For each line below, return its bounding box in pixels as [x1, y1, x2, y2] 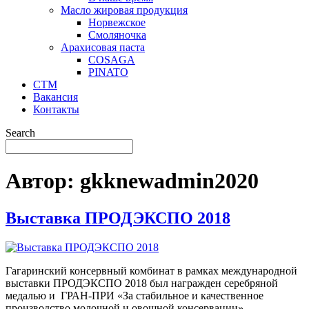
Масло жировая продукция [61, 4, 188, 16]
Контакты [33, 103, 79, 115]
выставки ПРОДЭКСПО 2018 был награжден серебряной [6, 277, 281, 289]
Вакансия [33, 91, 78, 103]
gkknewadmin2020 [80, 168, 259, 194]
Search [6, 127, 35, 139]
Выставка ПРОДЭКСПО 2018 [6, 208, 230, 227]
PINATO [88, 66, 128, 78]
